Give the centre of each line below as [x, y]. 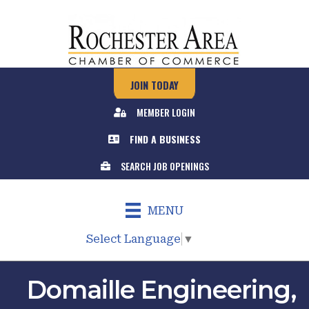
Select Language [133, 239]
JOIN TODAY [154, 85]
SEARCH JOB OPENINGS [165, 166]
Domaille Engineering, [161, 289]
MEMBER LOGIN [166, 112]
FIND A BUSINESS [165, 139]
